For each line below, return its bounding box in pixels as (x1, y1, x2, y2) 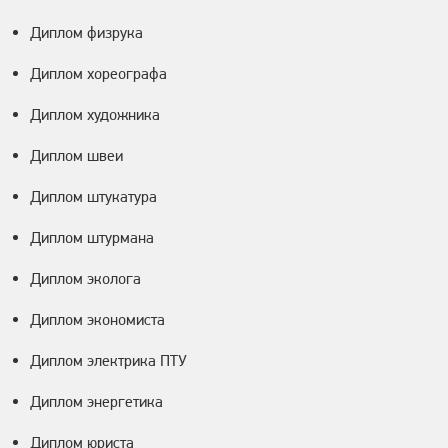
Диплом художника (30, 105, 160, 125)
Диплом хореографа (30, 64, 167, 84)
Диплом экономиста (30, 310, 165, 330)
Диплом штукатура (30, 187, 157, 207)
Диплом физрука (30, 23, 143, 43)
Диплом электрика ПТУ (30, 351, 187, 371)
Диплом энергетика (30, 392, 163, 412)
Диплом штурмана (30, 228, 154, 248)
